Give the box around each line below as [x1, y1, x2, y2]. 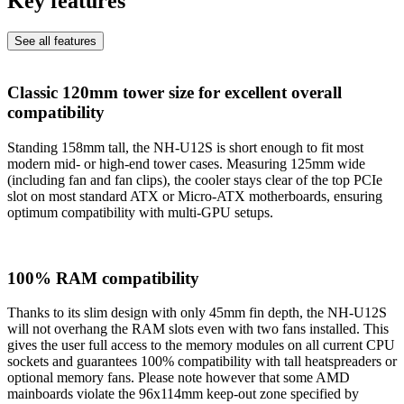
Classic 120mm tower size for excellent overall [7, 83, 342, 103]
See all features [14, 33, 96, 48]
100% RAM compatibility [7, 268, 199, 288]
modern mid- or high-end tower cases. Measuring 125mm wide [7, 155, 365, 171]
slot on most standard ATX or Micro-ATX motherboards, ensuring [7, 188, 382, 204]
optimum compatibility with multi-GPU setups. [7, 204, 273, 220]
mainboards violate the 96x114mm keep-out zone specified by [7, 386, 359, 402]
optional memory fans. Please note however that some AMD [7, 370, 350, 386]
